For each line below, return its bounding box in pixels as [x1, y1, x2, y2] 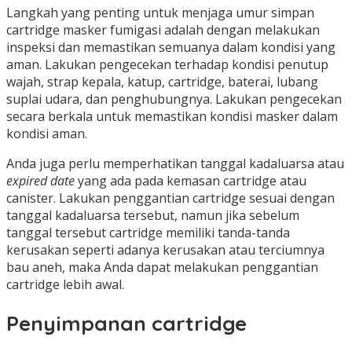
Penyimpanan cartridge [6, 310, 247, 336]
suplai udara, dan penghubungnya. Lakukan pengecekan [6, 90, 342, 108]
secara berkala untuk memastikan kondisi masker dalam [6, 108, 338, 126]
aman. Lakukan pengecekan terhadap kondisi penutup [6, 56, 328, 74]
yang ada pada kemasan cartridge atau [78, 172, 306, 190]
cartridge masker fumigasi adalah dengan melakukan [6, 21, 320, 39]
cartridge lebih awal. [6, 276, 124, 294]
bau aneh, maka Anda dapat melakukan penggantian [6, 258, 318, 277]
